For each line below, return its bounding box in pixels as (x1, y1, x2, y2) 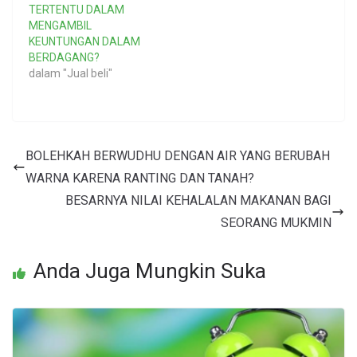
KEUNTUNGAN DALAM (29, 35, 140, 49)
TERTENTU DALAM (29, 3, 124, 17)
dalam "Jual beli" (29, 67, 112, 80)
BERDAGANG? (29, 51, 100, 65)
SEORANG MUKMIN (221, 215, 331, 231)
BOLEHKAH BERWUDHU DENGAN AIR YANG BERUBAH (25, 148, 330, 164)
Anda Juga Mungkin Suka (33, 259, 266, 284)
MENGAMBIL (29, 19, 92, 33)
